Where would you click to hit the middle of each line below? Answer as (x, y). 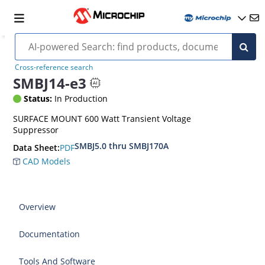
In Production (80, 98)
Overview (38, 207)
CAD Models (46, 161)
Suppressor (36, 130)
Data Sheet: (37, 148)
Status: (38, 98)
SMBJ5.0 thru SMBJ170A (122, 146)
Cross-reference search (54, 67)
